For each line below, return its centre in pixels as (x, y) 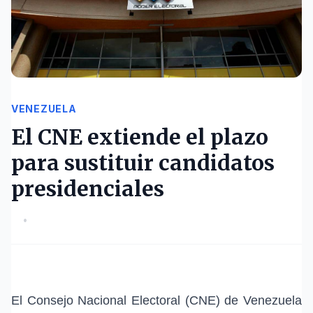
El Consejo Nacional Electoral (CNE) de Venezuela (156, 301)
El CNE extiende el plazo (140, 137)
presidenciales (88, 189)
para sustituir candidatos (143, 163)
